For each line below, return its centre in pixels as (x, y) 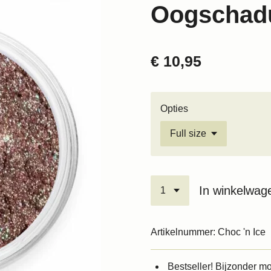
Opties (174, 108)
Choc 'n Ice (242, 232)
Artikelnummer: (183, 232)
